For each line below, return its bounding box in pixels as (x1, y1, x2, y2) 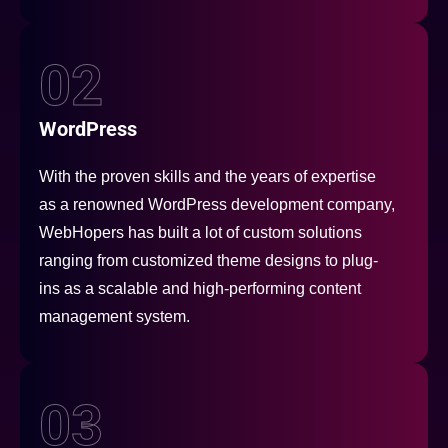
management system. (39, 308, 190, 326)
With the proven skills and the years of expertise (39, 168, 376, 186)
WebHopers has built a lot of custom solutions (39, 224, 362, 242)
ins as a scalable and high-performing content (39, 280, 361, 298)
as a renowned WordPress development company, (39, 196, 395, 214)
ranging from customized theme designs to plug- (39, 252, 378, 270)
